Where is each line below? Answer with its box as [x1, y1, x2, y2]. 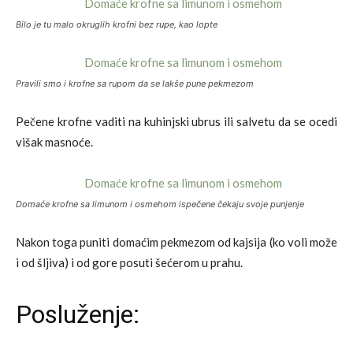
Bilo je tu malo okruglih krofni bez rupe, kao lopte [16, 18, 217, 30]
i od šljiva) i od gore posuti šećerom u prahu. [16, 255, 243, 269]
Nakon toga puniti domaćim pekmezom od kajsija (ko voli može [16, 234, 337, 249]
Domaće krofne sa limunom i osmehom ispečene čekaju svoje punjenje [16, 198, 304, 210]
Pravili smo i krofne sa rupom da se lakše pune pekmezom [16, 77, 254, 89]
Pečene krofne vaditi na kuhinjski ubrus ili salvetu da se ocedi [16, 113, 337, 128]
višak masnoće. [16, 134, 93, 149]
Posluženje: [16, 299, 139, 329]
